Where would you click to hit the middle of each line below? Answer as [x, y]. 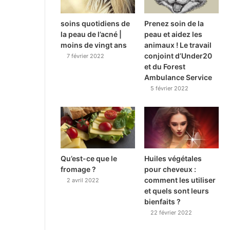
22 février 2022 [171, 213]
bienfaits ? [163, 202]
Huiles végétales [173, 159]
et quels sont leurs [177, 191]
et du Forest [165, 66]
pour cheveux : [170, 169]
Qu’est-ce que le [89, 159]
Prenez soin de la [174, 23]
